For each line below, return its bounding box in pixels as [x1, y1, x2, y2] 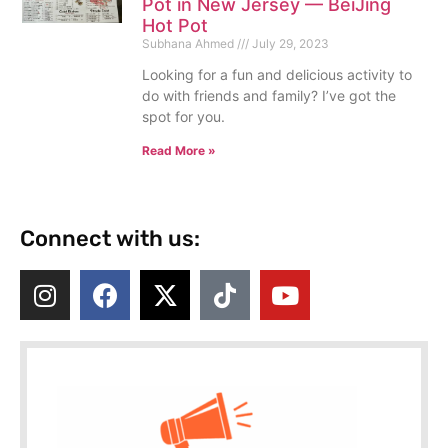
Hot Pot [142, 15, 208, 37]
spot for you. [142, 108, 225, 126]
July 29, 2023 [249, 36, 329, 52]
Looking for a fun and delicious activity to [142, 66, 412, 84]
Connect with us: [20, 225, 200, 253]
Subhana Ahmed [142, 36, 237, 52]
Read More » [142, 143, 216, 159]
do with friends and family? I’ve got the [142, 87, 396, 105]
